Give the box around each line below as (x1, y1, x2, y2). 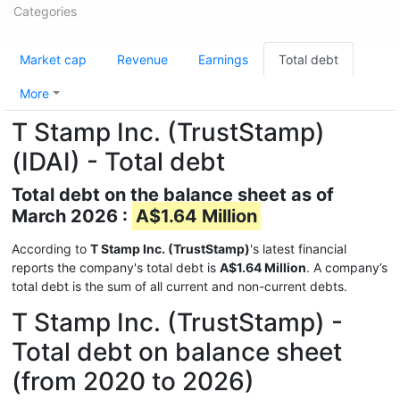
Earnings (198, 52, 248, 67)
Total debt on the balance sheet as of (12, 184, 334, 205)
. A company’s (306, 260, 387, 275)
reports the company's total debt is (12, 260, 220, 275)
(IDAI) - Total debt (12, 146, 225, 177)
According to (12, 241, 90, 256)
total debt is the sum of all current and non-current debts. (12, 279, 347, 294)
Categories (13, 4, 77, 19)
